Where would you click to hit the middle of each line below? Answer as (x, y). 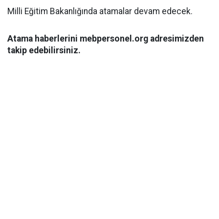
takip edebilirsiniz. (44, 50)
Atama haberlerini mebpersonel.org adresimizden (106, 39)
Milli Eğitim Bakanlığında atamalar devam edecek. (100, 11)
